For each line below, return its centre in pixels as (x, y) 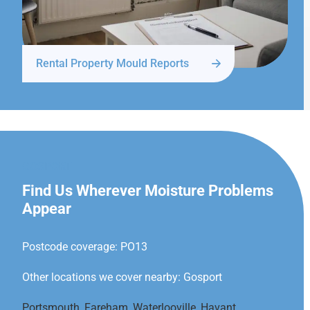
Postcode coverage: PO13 (85, 247)
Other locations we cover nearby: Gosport (122, 277)
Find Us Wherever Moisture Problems (148, 191)
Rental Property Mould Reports (112, 64)
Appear (47, 209)
